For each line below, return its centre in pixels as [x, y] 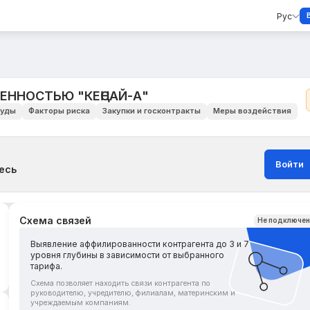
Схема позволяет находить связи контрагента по [121, 283]
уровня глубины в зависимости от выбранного [128, 255]
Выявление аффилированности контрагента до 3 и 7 [140, 244]
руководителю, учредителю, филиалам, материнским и [133, 293]
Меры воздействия [252, 111]
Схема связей [56, 221]
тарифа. [47, 266]
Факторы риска [59, 111]
